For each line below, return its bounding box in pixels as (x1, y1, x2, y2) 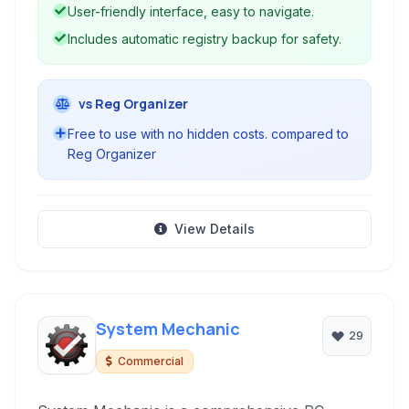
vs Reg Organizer (79, 95, 188, 112)
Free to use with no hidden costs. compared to (68, 126, 349, 142)
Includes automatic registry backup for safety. (68, 31, 341, 47)
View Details (174, 221, 255, 236)
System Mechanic (96, 318, 240, 340)
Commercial (118, 354, 184, 368)
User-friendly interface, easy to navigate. (68, 4, 314, 19)
